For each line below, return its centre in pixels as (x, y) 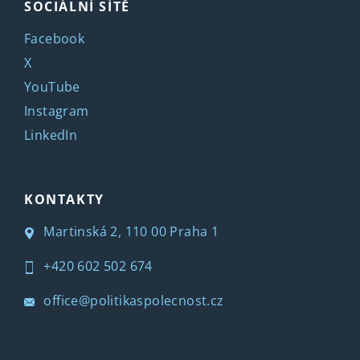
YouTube (52, 87)
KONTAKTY (64, 200)
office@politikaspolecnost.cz (132, 301)
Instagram (57, 111)
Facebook (55, 39)
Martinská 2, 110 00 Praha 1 (130, 232)
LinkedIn (51, 135)
